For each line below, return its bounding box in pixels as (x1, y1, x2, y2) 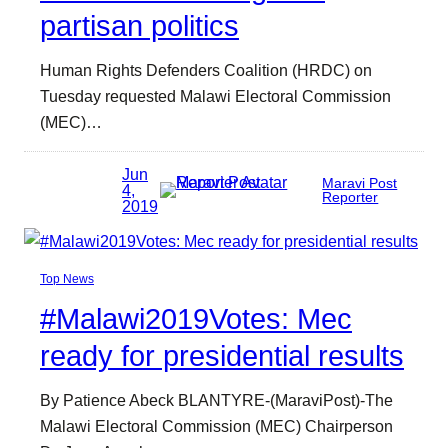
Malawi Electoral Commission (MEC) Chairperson (40, 417, 393, 436)
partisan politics (40, 9, 239, 42)
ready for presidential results (40, 340, 404, 373)
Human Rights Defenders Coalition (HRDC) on (40, 60, 372, 79)
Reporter (322, 189, 379, 205)
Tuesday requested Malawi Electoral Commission (40, 86, 391, 105)
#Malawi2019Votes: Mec (40, 303, 352, 336)
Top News (40, 272, 94, 287)
